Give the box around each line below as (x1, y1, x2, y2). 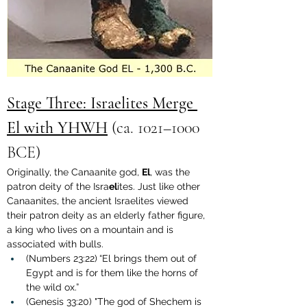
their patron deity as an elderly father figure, (7, 210, 208, 221)
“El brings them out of (99, 253, 199, 265)
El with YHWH (7, 118, 108, 138)
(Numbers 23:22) (26, 253, 97, 265)
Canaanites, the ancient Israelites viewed (7, 195, 191, 207)
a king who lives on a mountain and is (7, 224, 176, 236)
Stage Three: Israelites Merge (7, 93, 197, 114)
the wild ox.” (26, 282, 79, 293)
